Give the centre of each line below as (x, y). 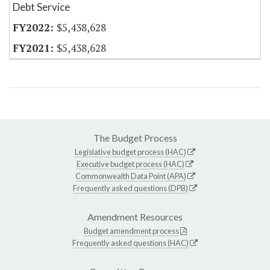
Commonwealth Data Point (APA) (130, 176)
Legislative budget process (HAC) (130, 152)
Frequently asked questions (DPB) (130, 188)
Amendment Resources (135, 217)
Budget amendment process (131, 231)
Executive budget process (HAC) (130, 164)
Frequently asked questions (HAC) (130, 243)
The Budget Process (135, 138)
